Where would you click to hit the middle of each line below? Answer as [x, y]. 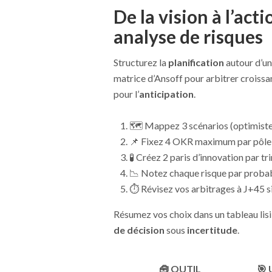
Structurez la [141, 62]
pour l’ [126, 93]
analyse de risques [188, 36]
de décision [139, 229]
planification [196, 62]
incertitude [212, 229]
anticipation [166, 93]
